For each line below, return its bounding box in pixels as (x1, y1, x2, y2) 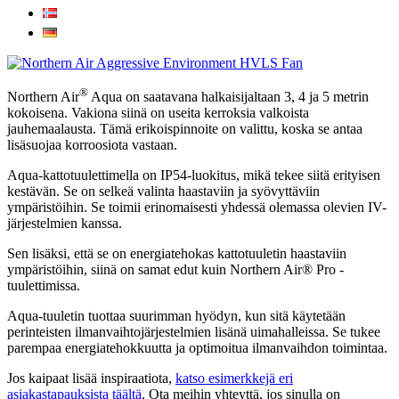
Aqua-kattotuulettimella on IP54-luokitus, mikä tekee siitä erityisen (7, 167, 380, 183)
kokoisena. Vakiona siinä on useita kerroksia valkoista (7, 105, 309, 121)
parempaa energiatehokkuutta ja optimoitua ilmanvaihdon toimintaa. (7, 340, 387, 356)
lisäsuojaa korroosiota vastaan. (7, 137, 177, 153)
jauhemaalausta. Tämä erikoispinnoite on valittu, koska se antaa (7, 121, 362, 137)
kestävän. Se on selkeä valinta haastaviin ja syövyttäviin (7, 183, 320, 199)
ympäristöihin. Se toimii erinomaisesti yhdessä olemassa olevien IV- (7, 199, 387, 216)
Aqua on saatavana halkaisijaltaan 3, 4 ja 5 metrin (88, 89, 369, 105)
